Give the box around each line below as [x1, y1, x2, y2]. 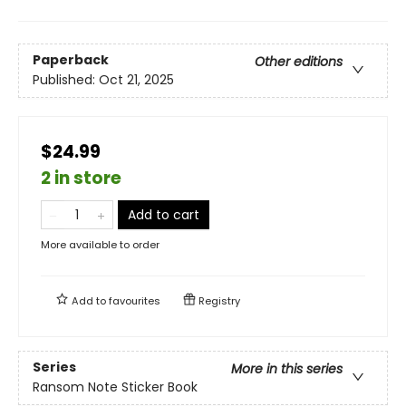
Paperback [33, 51, 109, 70]
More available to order [41, 237, 159, 252]
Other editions [255, 53, 343, 72]
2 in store [41, 165, 121, 190]
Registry [196, 293, 240, 308]
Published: [33, 71, 99, 90]
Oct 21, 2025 [99, 71, 174, 90]
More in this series [231, 360, 343, 379]
